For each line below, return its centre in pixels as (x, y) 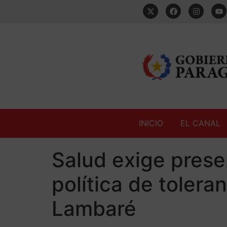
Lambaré (94, 208)
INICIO (151, 123)
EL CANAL (200, 123)
